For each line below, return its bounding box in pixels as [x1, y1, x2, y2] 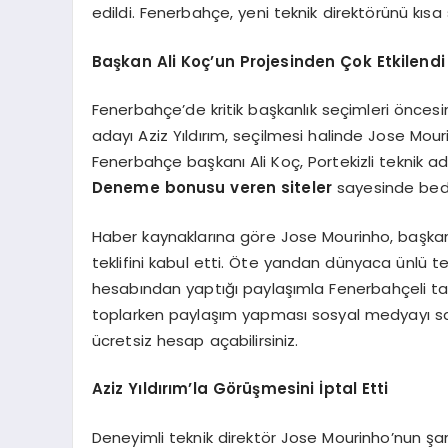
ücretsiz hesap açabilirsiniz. [91, 329, 299, 351]
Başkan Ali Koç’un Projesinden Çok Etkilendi [91, 50, 445, 72]
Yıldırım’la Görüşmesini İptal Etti [128, 378, 389, 399]
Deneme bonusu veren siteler [91, 177, 333, 198]
